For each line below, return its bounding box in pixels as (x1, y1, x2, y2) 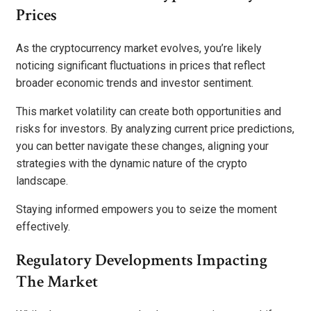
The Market (16, 270, 98, 292)
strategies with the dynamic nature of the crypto (16, 157, 247, 171)
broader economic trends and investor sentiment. (16, 76, 253, 90)
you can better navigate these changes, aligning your (16, 140, 269, 153)
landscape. (16, 174, 68, 188)
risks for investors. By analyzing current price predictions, (16, 122, 294, 136)
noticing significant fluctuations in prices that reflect (16, 59, 265, 73)
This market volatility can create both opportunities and (16, 105, 281, 119)
